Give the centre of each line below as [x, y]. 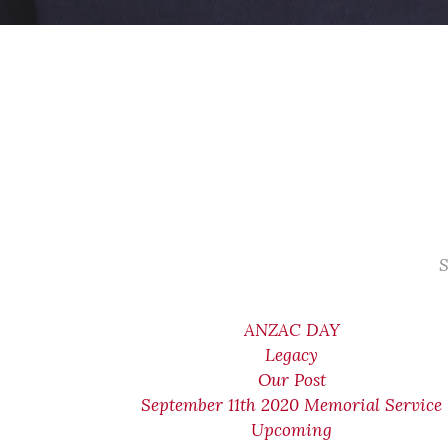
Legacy [292, 355]
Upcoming [292, 430]
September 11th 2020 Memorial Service [292, 405]
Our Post [291, 380]
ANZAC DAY [291, 330]
